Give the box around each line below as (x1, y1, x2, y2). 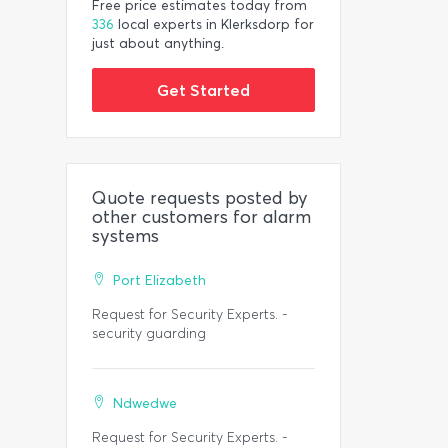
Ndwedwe (113, 395, 177, 412)
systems (92, 225, 159, 247)
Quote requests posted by (92, 187, 308, 209)
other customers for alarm (92, 206, 311, 228)
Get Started (157, 80, 250, 100)
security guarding (92, 325, 206, 342)
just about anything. (92, 35, 224, 52)
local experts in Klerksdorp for (114, 16, 314, 33)
